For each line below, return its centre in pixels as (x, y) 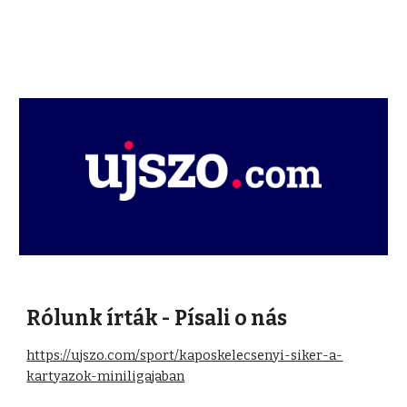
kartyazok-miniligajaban (106, 376)
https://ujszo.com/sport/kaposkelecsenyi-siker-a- (185, 355)
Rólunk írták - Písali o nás (157, 318)
